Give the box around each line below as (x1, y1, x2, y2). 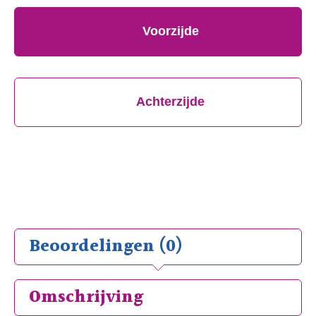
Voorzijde (142, 24, 199, 39)
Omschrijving (29, 284, 143, 312)
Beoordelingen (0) (29, 233, 183, 261)
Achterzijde (136, 95, 205, 109)
